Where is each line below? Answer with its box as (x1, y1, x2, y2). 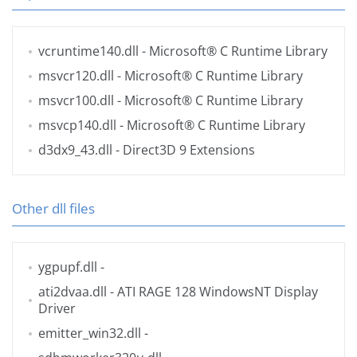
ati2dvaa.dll (38, 283, 107, 301)
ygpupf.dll (38, 258, 97, 277)
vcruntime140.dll (38, 42, 139, 61)
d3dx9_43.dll (38, 141, 112, 159)
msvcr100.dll (38, 92, 114, 110)
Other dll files (12, 199, 95, 218)
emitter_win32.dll (38, 324, 141, 343)
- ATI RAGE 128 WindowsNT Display (107, 283, 318, 301)
